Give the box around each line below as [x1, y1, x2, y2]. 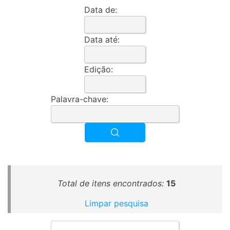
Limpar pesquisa [85, 198, 148, 208]
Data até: [84, 34, 120, 45]
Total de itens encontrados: [57, 178, 164, 188]
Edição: [84, 64, 113, 74]
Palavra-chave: [51, 94, 108, 104]
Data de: [84, 5, 117, 15]
